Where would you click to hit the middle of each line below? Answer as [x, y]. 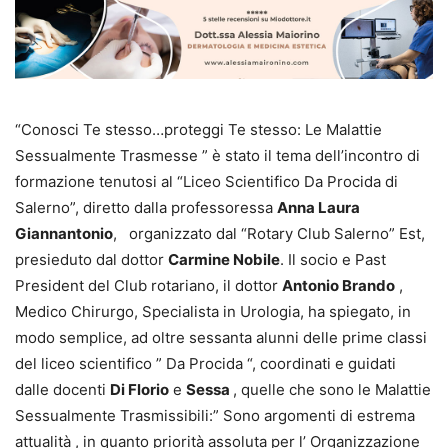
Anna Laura [318, 207]
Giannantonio [64, 233]
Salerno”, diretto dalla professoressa [146, 207]
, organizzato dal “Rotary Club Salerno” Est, [269, 233]
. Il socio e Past [333, 259]
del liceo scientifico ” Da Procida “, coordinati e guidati [205, 363]
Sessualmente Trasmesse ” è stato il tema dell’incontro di [217, 155]
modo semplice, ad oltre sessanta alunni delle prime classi [221, 337]
